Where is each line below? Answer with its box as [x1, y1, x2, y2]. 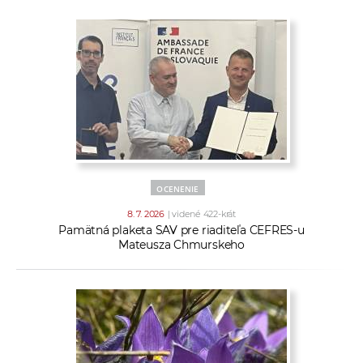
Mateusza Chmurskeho [118, 237, 245, 253]
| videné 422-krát [167, 208, 236, 220]
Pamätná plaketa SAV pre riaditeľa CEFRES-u [58, 223, 305, 238]
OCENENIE [156, 183, 199, 195]
